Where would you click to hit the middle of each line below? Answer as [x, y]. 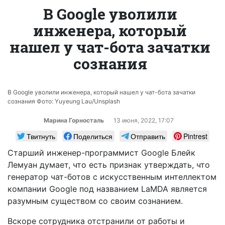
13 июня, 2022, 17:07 [144, 120]
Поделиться [93, 136]
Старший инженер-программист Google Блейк [101, 152]
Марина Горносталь [74, 120]
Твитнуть [41, 136]
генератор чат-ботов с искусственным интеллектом [112, 177]
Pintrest [195, 136]
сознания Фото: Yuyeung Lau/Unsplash [64, 101]
